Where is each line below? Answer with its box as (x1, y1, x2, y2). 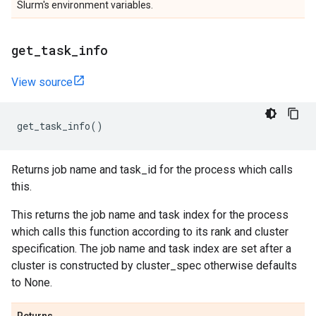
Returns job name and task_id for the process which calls (11, 163, 293, 176)
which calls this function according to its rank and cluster (11, 225, 288, 238)
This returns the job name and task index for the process (11, 208, 288, 221)
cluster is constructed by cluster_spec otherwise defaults (11, 259, 297, 272)
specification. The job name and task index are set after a (11, 242, 291, 255)
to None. (11, 276, 52, 289)
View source (11, 75, 73, 89)
